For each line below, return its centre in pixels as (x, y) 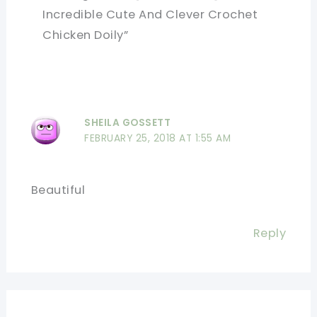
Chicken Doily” (86, 35)
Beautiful (58, 190)
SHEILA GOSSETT (128, 122)
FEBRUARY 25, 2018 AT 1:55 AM (158, 138)
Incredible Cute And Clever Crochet (150, 15)
